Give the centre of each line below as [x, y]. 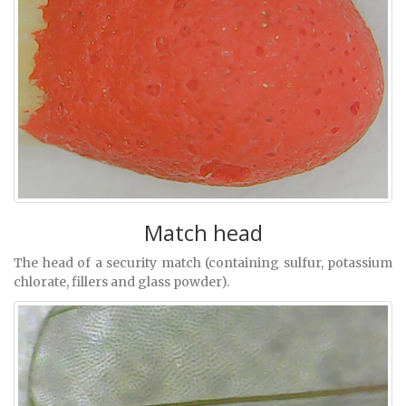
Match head [203, 232]
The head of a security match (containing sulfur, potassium [203, 262]
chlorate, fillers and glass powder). [121, 281]
